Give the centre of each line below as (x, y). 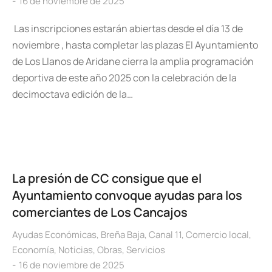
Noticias (76, 250)
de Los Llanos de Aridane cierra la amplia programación (133, 61)
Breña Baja (123, 235)
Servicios (146, 250)
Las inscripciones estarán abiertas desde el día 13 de (127, 29)
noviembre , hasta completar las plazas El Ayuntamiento (135, 45)
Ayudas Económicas (54, 235)
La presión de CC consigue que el (107, 178)
